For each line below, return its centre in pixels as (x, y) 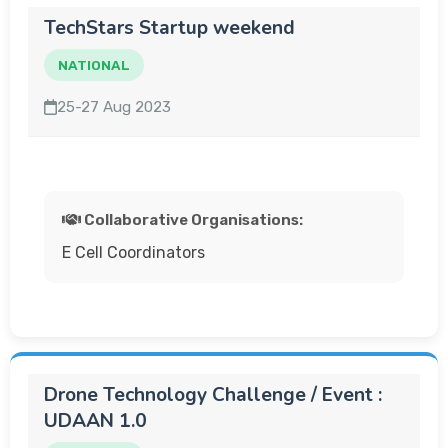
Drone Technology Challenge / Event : (213, 395)
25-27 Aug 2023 (114, 107)
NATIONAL (94, 65)
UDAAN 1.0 (95, 421)
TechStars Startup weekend (169, 28)
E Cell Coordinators (133, 252)
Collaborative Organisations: (191, 220)
